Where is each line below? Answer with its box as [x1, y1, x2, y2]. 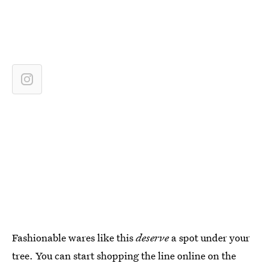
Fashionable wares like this [12, 231, 136, 244]
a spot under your [169, 231, 250, 244]
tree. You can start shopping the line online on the [12, 249, 236, 262]
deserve [136, 231, 169, 244]
